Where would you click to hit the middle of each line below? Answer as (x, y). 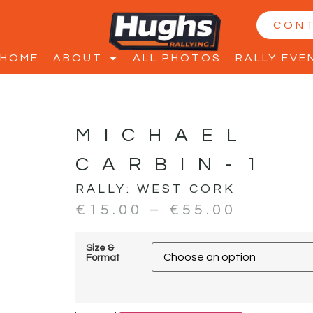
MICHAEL (162, 136)
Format (102, 257)
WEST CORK (186, 189)
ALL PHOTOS (177, 58)
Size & (100, 247)
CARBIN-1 (172, 165)
